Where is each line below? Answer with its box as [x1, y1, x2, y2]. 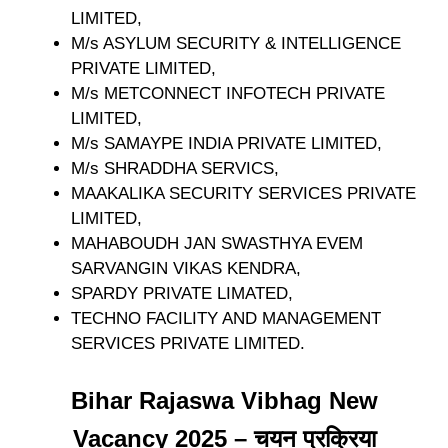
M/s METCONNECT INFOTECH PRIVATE [71, 83, 385, 103]
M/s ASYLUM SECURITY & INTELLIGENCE [71, 33, 401, 53]
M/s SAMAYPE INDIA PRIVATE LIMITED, [71, 133, 382, 153]
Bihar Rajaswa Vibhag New [70, 387, 378, 415]
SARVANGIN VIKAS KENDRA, [71, 258, 301, 278]
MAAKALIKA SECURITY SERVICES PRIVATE [71, 183, 416, 203]
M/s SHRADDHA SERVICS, [71, 158, 279, 178]
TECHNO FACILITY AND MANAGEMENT [71, 308, 381, 328]
